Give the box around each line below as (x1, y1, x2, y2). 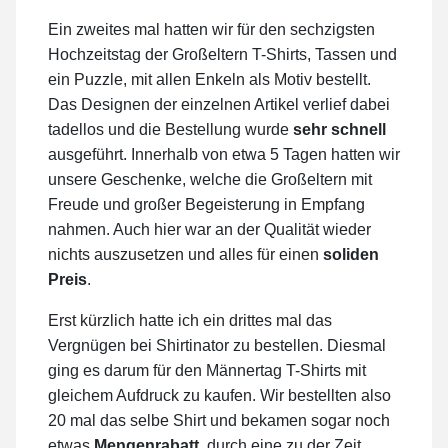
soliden (323, 246, 379, 264)
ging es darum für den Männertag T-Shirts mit (48, 362, 366, 380)
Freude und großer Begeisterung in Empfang (48, 196, 365, 214)
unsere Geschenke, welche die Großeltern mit (48, 171, 372, 189)
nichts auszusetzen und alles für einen (48, 246, 323, 264)
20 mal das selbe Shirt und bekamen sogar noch (48, 412, 390, 430)
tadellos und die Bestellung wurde (48, 121, 293, 139)
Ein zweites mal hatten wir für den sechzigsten (48, 21, 375, 39)
